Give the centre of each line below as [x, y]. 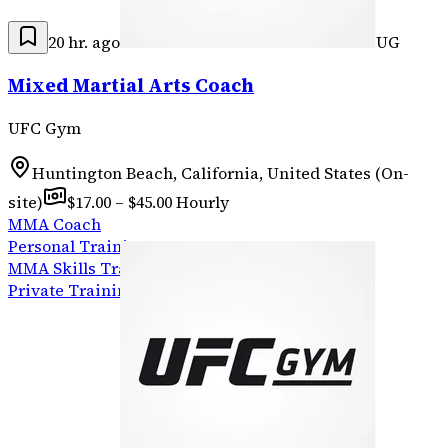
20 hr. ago [84, 42]
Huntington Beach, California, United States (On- [220, 172]
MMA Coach [54, 223]
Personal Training [78, 245]
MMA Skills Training [88, 267]
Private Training [72, 289]
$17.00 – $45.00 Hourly [148, 201]
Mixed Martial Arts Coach [131, 85]
